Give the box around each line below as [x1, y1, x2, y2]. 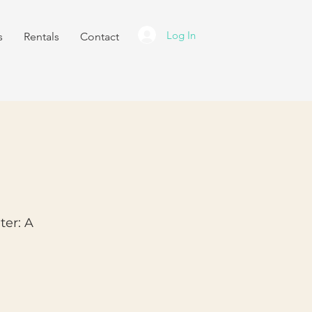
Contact [80, 30, 119, 43]
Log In [166, 28, 196, 42]
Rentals [24, 30, 59, 43]
